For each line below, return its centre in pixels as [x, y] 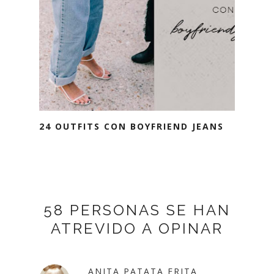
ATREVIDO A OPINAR [137, 228]
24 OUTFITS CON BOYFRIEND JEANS [131, 126]
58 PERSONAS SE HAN [137, 210]
